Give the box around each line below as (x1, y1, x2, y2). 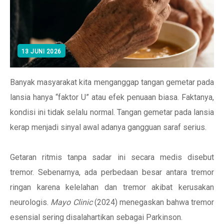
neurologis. (10, 197, 51, 207)
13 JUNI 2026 (21, 48, 61, 55)
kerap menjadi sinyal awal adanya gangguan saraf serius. (10, 122, 206, 132)
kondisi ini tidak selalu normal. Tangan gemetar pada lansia (10, 107, 214, 117)
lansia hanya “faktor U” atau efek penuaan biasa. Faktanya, (10, 92, 214, 102)
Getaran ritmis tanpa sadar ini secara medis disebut (10, 152, 214, 162)
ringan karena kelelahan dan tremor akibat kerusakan (10, 182, 214, 192)
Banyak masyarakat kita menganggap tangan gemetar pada (10, 77, 214, 87)
